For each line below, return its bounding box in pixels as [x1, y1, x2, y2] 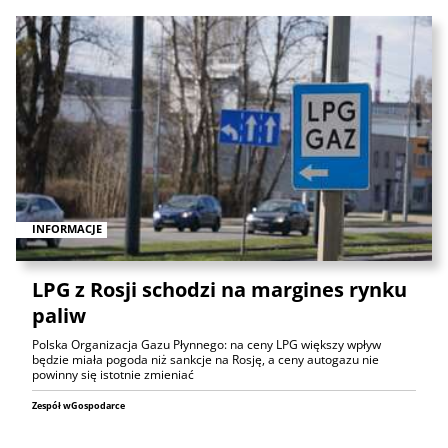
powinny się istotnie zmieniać [32, 365, 194, 383]
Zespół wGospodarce [32, 398, 125, 412]
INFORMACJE [32, 221, 102, 237]
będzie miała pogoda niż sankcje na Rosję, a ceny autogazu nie [32, 350, 379, 368]
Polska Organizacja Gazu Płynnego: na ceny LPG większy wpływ [32, 335, 381, 353]
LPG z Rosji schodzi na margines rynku [32, 275, 407, 303]
